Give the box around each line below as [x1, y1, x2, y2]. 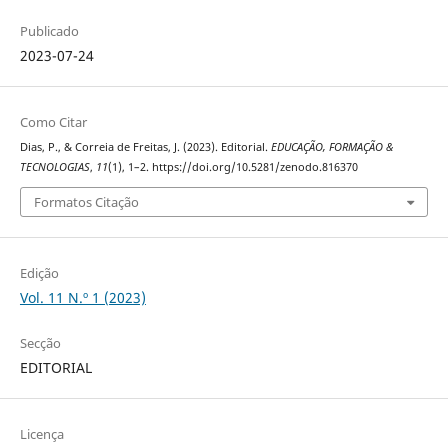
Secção [19, 334, 61, 353]
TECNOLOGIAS [19, 159, 90, 174]
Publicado [19, 21, 79, 40]
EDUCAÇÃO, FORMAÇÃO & [270, 139, 393, 154]
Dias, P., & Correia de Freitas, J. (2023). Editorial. [19, 139, 271, 154]
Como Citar [19, 112, 87, 131]
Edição [19, 264, 59, 283]
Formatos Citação [33, 193, 139, 212]
